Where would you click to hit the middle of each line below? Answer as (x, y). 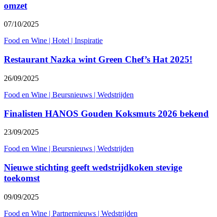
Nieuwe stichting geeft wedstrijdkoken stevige (93, 168)
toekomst (22, 178)
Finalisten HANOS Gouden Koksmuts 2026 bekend (106, 113)
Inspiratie (89, 41)
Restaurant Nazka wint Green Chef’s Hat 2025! (98, 60)
